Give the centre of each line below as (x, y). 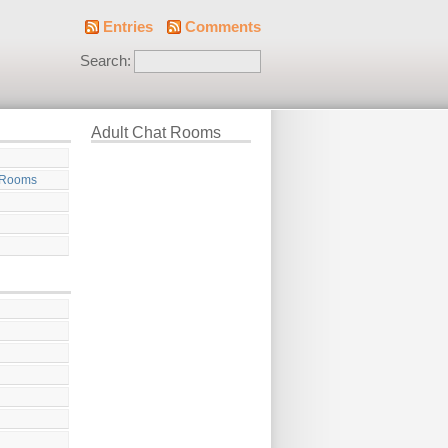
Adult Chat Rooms (156, 132)
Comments (223, 27)
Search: (105, 61)
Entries (128, 27)
